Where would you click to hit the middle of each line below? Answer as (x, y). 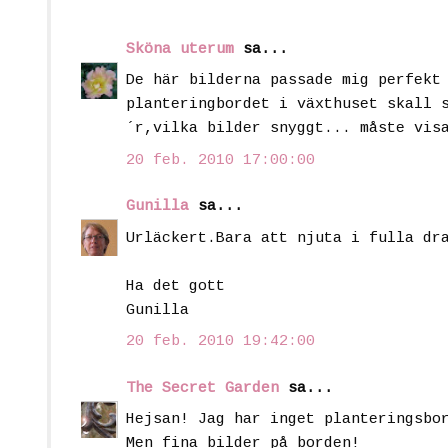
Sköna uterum (180, 49)
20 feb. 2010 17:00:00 (220, 160)
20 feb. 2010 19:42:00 (220, 342)
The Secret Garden (202, 388)
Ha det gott (175, 286)
